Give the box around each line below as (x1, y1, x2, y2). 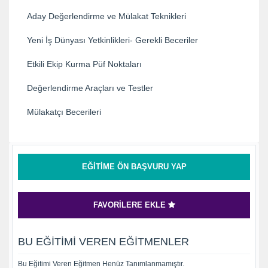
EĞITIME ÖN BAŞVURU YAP (81, 162, 187, 171)
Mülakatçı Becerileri (27, 106, 101, 117)
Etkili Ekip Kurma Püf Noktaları (27, 59, 142, 69)
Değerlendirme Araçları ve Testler (27, 83, 153, 93)
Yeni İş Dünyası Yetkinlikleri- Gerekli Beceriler (27, 35, 198, 45)
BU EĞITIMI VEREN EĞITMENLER (18, 235, 189, 248)
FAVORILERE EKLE (93, 200, 168, 209)
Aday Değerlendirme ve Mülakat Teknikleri (27, 11, 186, 21)
